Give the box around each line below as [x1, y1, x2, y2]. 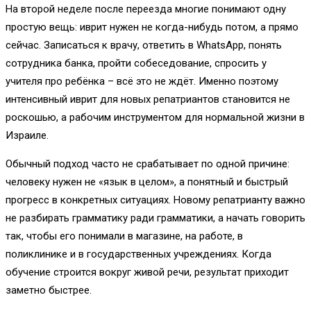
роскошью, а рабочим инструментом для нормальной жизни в [6, 111, 305, 124]
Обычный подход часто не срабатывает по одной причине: [6, 158, 289, 171]
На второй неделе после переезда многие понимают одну [6, 3, 286, 16]
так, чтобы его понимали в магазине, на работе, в [6, 230, 243, 243]
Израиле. [6, 129, 49, 142]
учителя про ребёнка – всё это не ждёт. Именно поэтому [6, 75, 278, 88]
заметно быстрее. [6, 284, 92, 297]
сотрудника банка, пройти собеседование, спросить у [6, 57, 267, 70]
